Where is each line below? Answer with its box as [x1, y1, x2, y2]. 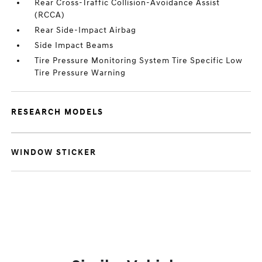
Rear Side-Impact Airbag [35, 25, 137, 35]
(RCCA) [35, 10, 65, 20]
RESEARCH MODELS [11, 107, 104, 117]
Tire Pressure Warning [35, 68, 126, 78]
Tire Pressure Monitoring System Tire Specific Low [35, 56, 243, 65]
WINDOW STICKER [11, 147, 97, 157]
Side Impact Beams [35, 40, 114, 50]
